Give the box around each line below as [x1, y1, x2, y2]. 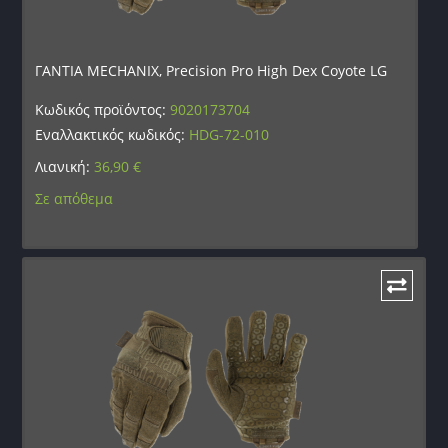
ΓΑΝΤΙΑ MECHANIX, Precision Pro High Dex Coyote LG [35, 61, 388, 81]
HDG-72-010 [189, 125, 270, 145]
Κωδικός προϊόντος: [35, 100, 171, 120]
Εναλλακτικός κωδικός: [35, 125, 190, 145]
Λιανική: [35, 157, 95, 177]
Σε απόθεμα [35, 189, 114, 209]
